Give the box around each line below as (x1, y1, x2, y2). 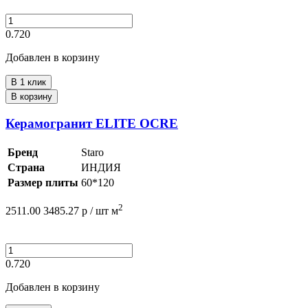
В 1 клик (11, 76, 46, 87)
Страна (8, 162, 45, 173)
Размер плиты (8, 177, 78, 188)
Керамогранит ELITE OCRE (5, 116, 178, 131)
